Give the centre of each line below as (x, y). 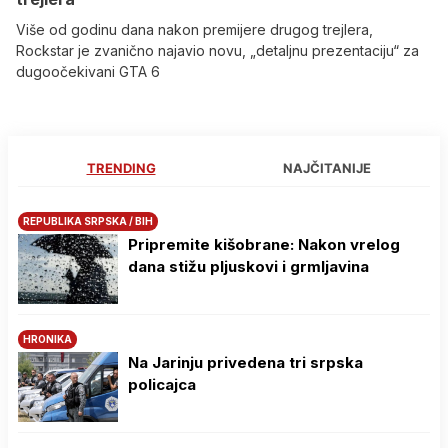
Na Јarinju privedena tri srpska (245, 363)
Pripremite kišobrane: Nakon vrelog (264, 245)
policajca (162, 385)
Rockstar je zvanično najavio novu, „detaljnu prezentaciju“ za (217, 51)
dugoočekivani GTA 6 (88, 72)
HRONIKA (47, 339)
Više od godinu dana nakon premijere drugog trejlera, (194, 30)
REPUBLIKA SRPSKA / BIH (88, 221)
